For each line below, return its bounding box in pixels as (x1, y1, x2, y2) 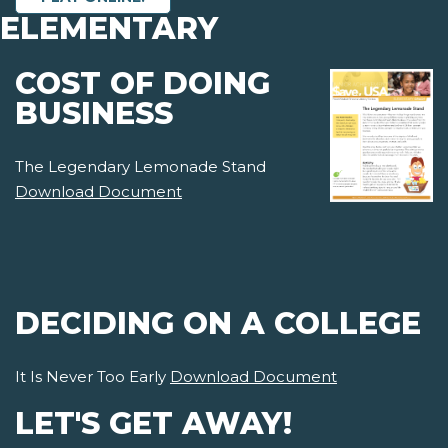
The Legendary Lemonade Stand (15, 157, 266, 177)
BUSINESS (15, 95, 173, 133)
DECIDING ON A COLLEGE (15, 305, 421, 343)
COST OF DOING (15, 65, 270, 103)
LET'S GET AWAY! (15, 405, 292, 443)
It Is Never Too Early (15, 367, 170, 387)
